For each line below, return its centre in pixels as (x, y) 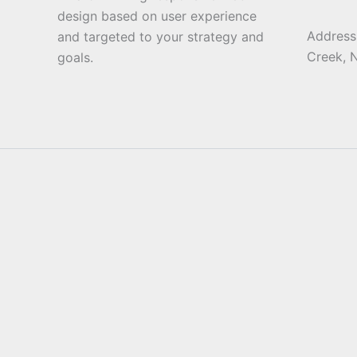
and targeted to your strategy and (161, 37)
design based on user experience (157, 16)
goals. (75, 58)
